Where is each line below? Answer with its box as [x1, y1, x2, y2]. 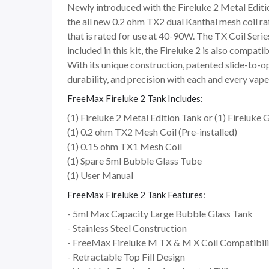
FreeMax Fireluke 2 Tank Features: [67, 189, 205, 201]
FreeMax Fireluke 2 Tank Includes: [67, 93, 203, 104]
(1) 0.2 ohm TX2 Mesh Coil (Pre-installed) [67, 126, 237, 138]
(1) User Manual [67, 169, 133, 181]
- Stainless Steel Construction [67, 222, 187, 234]
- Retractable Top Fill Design [67, 251, 185, 263]
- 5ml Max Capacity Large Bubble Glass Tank [67, 208, 253, 220]
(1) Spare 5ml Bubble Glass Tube [67, 155, 202, 167]
